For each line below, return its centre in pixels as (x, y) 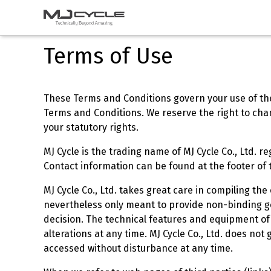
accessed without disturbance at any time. (138, 248)
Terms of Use (108, 56)
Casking (60, 39)
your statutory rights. (91, 127)
